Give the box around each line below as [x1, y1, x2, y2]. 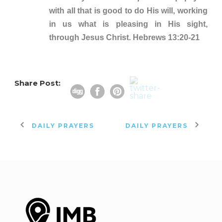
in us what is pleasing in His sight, [49, 19, 208, 28]
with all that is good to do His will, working [49, 6, 208, 15]
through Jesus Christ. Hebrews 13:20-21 [49, 33, 200, 42]
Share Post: [14, 78, 60, 88]
